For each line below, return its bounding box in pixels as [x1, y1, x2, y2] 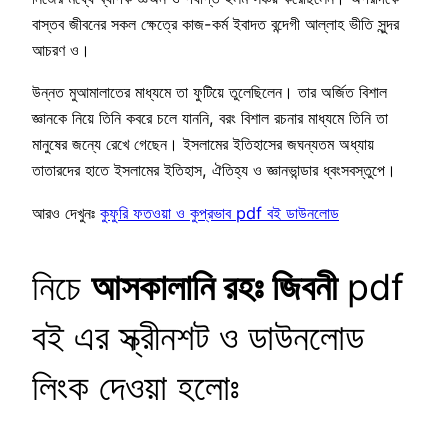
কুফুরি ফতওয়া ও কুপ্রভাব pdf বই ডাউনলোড [100, 202, 339, 223]
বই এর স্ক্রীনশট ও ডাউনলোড [32, 314, 364, 359]
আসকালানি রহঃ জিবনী [91, 264, 337, 309]
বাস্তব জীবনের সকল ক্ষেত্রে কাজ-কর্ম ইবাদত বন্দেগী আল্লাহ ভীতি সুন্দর [32, 14, 399, 35]
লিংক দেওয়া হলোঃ [32, 364, 240, 409]
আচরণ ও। [32, 40, 90, 61]
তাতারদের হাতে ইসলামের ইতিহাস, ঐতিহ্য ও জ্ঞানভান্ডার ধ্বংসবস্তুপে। [32, 160, 396, 181]
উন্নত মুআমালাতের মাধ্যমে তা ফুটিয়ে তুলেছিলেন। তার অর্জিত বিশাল [32, 82, 387, 103]
